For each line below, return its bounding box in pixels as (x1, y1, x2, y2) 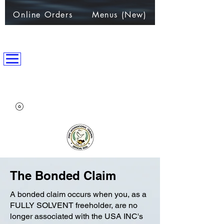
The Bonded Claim (10, 168, 116, 182)
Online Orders (13, 9, 73, 20)
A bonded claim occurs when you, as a (10, 189, 146, 199)
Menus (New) (92, 9, 147, 20)
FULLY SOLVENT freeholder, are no (10, 200, 137, 210)
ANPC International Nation (14, 74, 147, 88)
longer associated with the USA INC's (10, 211, 143, 221)
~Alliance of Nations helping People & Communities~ (17, 155, 142, 162)
